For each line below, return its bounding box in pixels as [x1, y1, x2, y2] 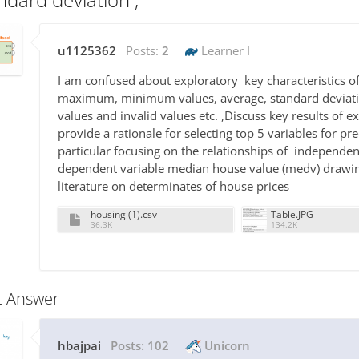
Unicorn [201, 337, 250, 354]
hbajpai [58, 337, 101, 354]
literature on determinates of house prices [58, 178, 296, 195]
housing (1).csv [91, 208, 157, 222]
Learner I [198, 42, 250, 59]
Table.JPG [271, 208, 313, 222]
